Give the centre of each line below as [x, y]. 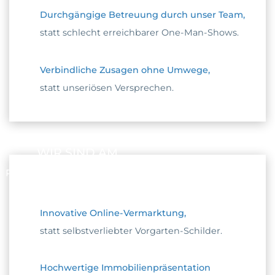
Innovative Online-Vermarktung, [113, 213]
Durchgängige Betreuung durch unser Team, [142, 15]
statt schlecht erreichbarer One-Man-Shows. [139, 33]
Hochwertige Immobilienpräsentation [125, 268]
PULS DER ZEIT [42, 172]
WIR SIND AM [77, 152]
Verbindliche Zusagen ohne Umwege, [125, 70]
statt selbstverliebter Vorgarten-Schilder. [131, 230]
